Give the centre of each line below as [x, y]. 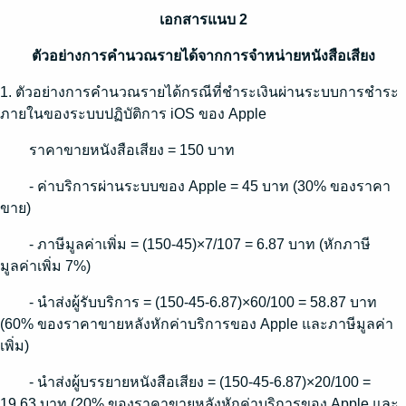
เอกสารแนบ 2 [203, 19]
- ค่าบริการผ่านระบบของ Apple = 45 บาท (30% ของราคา [210, 186]
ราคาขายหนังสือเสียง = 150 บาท [132, 150]
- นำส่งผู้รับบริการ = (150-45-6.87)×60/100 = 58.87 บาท [203, 302]
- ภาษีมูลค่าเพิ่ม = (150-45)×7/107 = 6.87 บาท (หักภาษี [200, 244]
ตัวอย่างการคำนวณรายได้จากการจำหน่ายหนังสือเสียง [203, 56]
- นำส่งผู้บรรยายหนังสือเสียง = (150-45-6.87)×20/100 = [200, 382]
